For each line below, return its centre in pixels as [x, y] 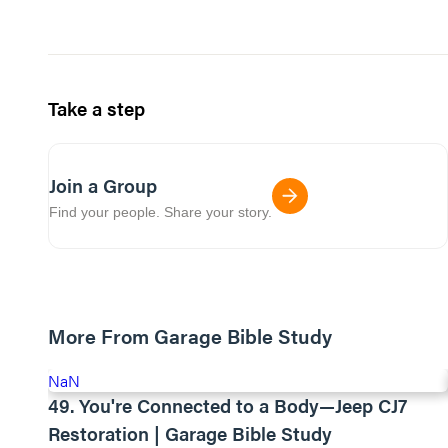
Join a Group [103, 185]
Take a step [96, 108]
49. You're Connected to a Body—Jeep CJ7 [227, 405]
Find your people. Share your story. [160, 211]
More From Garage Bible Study [190, 335]
